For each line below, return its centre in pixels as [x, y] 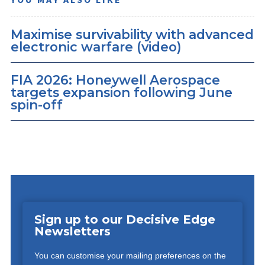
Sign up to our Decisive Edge [125, 220]
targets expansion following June [122, 93]
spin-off [37, 105]
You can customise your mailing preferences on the [130, 256]
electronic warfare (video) [96, 46]
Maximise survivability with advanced [132, 34]
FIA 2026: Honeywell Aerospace [115, 80]
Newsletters [72, 232]
